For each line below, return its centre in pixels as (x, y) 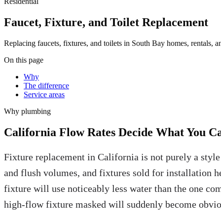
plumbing (36, 111)
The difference (46, 85)
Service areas (44, 94)
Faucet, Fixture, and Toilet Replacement (106, 22)
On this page (24, 60)
